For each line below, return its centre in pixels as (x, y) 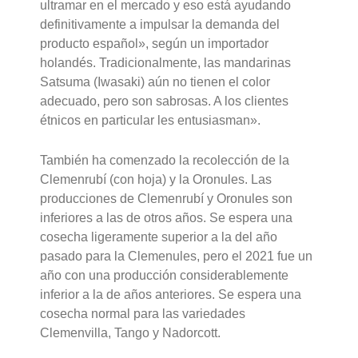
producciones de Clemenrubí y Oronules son (167, 198)
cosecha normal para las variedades (143, 313)
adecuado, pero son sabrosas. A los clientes (165, 101)
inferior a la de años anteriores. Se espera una (171, 294)
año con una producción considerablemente (165, 275)
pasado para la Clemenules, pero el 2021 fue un (177, 256)
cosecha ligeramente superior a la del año (159, 237)
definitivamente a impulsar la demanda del (160, 25)
